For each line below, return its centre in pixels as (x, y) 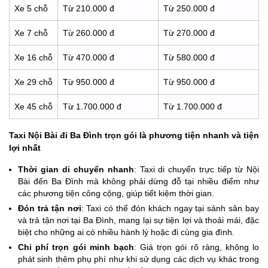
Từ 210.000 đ (89, 8)
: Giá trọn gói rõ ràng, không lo (197, 247)
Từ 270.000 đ (189, 33)
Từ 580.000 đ (189, 57)
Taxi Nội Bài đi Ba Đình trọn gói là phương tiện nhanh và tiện (134, 135)
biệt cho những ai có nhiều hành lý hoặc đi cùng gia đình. (126, 232)
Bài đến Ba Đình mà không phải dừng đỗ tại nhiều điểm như (138, 182)
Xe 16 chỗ (33, 57)
